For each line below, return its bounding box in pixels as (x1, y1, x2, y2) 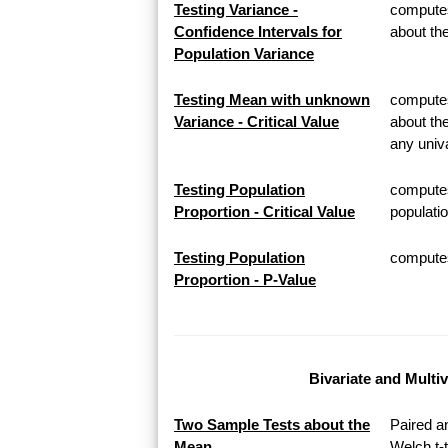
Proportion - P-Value (174, 271, 316, 289)
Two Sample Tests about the (174, 416, 370, 434)
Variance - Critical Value (174, 113, 339, 131)
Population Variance (174, 45, 314, 63)
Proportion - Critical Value (174, 203, 355, 221)
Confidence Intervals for (174, 23, 342, 41)
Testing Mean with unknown (174, 91, 370, 109)
